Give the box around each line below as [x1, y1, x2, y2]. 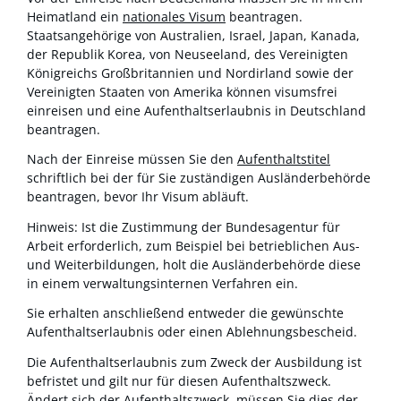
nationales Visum [123, 7, 226, 25]
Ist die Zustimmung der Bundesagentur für [81, 218, 340, 235]
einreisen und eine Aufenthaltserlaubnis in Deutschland [27, 101, 366, 119]
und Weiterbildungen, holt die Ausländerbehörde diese [27, 255, 361, 273]
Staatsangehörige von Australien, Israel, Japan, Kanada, [27, 26, 360, 44]
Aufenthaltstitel [237, 150, 330, 168]
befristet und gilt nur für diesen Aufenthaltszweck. [27, 372, 331, 389]
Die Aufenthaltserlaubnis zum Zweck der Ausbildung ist [27, 354, 362, 371]
